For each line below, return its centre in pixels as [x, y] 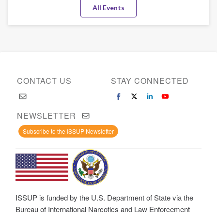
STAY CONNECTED [150, 81]
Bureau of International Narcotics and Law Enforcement [103, 209]
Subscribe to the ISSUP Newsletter [69, 131]
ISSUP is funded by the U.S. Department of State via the [104, 197]
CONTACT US [45, 81]
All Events [108, 8]
